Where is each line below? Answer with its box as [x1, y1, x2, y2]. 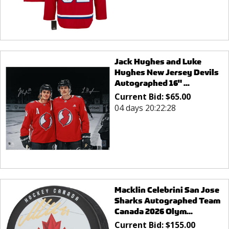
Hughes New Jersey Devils [114, 66, 219, 78]
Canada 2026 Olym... [114, 206, 193, 217]
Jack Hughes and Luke [114, 56, 201, 67]
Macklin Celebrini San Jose [114, 185, 219, 196]
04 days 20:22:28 [114, 102, 176, 113]
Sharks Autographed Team [114, 195, 220, 207]
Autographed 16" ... [114, 77, 190, 88]
